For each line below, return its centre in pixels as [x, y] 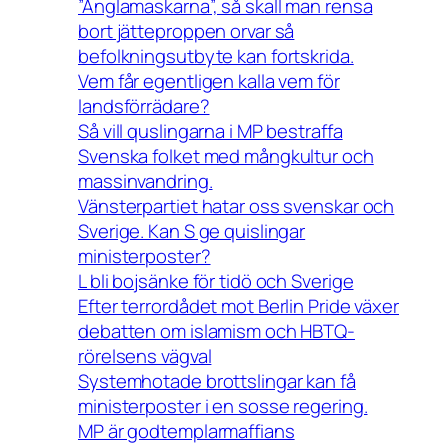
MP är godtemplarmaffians [186, 430]
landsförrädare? [144, 105]
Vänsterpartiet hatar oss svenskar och [236, 205]
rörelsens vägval [145, 355]
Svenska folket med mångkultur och [226, 155]
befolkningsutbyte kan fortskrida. [216, 55]
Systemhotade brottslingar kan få [217, 380]
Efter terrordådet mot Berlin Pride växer [238, 305]
